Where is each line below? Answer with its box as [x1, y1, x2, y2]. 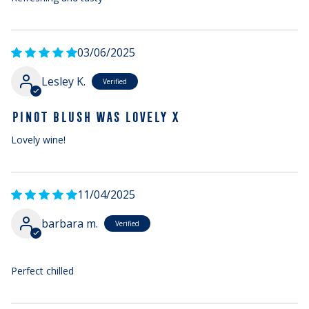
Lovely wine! [11, 133, 66, 146]
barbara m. [41, 216, 98, 231]
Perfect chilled [11, 264, 74, 277]
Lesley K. [41, 74, 86, 89]
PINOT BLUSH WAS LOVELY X [11, 109, 179, 125]
